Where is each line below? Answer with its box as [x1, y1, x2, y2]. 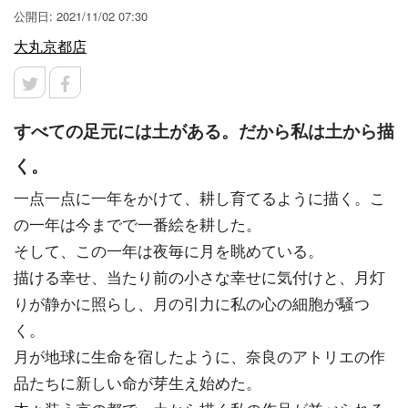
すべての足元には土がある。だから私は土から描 [14, 118, 394, 143]
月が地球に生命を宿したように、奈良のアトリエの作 [14, 344, 385, 367]
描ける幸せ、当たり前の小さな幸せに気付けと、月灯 [14, 265, 385, 288]
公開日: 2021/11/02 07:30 [14, 7, 148, 25]
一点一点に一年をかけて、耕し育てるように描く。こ [14, 186, 385, 209]
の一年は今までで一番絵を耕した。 [14, 212, 261, 235]
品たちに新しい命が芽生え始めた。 [14, 371, 261, 393]
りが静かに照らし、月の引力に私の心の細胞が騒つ [14, 291, 370, 314]
